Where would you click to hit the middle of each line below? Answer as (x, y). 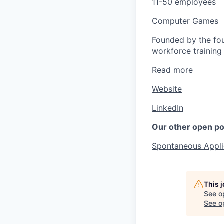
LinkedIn (168, 108)
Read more (172, 70)
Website (167, 89)
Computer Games (185, 21)
